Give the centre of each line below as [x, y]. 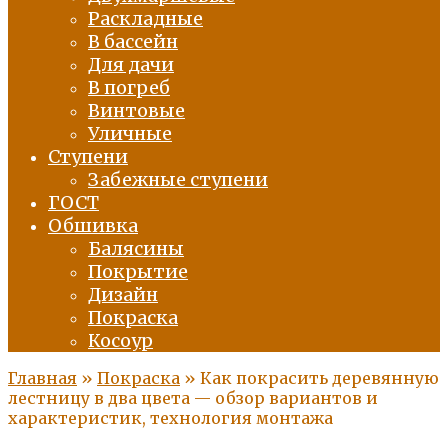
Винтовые [136, 110]
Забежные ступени [178, 179]
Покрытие [138, 271]
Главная [42, 378]
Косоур [120, 340]
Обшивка [93, 225]
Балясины [136, 248]
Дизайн [123, 294]
